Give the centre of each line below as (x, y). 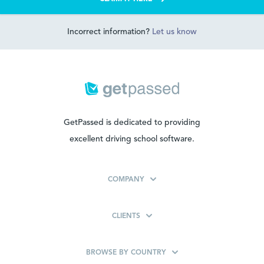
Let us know (174, 32)
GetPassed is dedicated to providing (132, 123)
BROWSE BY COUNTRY (126, 253)
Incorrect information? (110, 32)
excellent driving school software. (132, 139)
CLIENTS (126, 217)
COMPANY (126, 180)
